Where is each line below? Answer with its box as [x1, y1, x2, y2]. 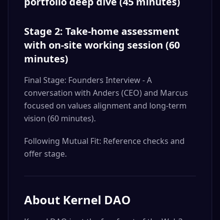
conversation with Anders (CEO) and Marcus [24, 87, 188, 98]
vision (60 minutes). [24, 113, 96, 124]
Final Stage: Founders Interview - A [24, 75, 152, 85]
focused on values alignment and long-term [24, 100, 187, 111]
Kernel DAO [63, 192, 131, 208]
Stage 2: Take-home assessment [24, 25, 179, 38]
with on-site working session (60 [24, 38, 180, 52]
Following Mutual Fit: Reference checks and [24, 136, 185, 146]
